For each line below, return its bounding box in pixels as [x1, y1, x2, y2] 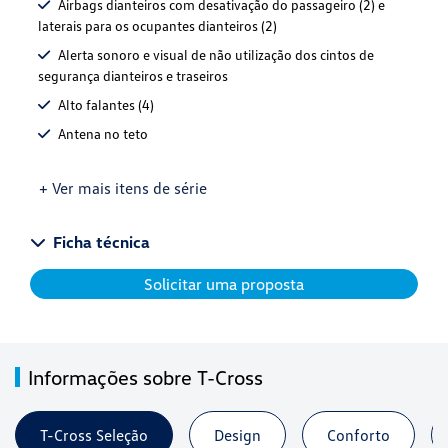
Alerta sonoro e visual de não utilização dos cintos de [58, 45, 374, 63]
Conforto [327, 424, 390, 445]
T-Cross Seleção [40, 424, 148, 445]
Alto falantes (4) [58, 95, 154, 113]
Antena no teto [58, 124, 148, 142]
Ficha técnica [53, 231, 150, 252]
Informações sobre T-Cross [28, 364, 263, 389]
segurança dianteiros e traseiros [38, 66, 228, 84]
